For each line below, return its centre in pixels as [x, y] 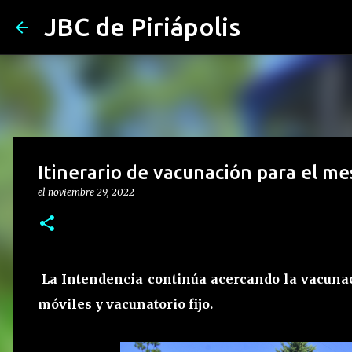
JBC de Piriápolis [142, 27]
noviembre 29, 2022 [91, 192]
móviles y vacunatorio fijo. [125, 304]
